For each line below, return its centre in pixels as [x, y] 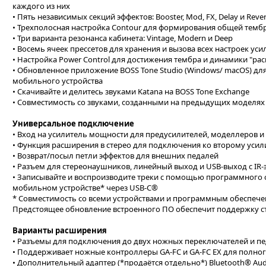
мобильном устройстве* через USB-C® [85, 188]
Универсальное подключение [73, 123]
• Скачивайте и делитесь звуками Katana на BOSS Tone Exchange [131, 91]
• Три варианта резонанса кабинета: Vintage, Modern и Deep [123, 38]
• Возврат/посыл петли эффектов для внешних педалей [115, 156]
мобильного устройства [58, 81]
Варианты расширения [60, 230]
